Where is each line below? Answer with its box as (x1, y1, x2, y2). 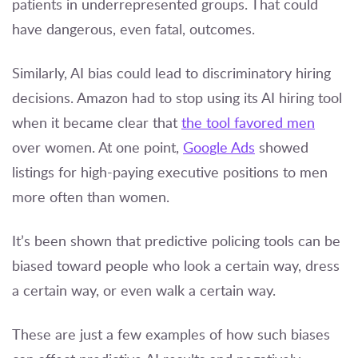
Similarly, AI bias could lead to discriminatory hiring (12, 63, 331, 83)
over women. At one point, (12, 137, 183, 157)
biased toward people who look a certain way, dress (12, 256, 340, 276)
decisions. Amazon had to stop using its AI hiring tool (12, 88, 342, 108)
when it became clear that (12, 113, 181, 133)
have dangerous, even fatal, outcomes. (12, 19, 259, 39)
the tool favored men (181, 113, 315, 133)
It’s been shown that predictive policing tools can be (12, 231, 340, 251)
